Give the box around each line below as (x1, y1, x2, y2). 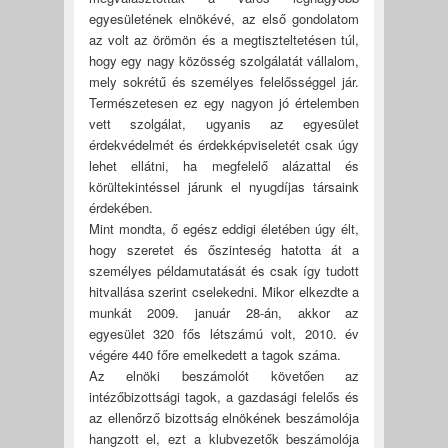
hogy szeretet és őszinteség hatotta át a (88, 239, 360, 259)
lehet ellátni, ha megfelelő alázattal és (88, 155, 360, 175)
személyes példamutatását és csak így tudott (88, 260, 360, 280)
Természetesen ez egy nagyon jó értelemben (88, 92, 360, 112)
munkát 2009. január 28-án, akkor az (88, 302, 360, 322)
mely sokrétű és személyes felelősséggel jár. (88, 71, 360, 91)
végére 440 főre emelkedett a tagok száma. (88, 344, 341, 364)
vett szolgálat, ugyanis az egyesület (88, 113, 360, 133)
